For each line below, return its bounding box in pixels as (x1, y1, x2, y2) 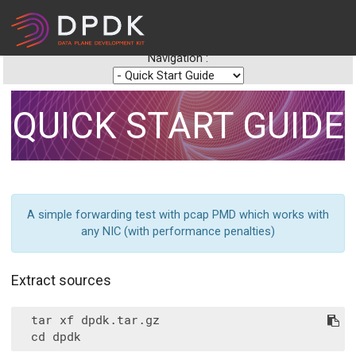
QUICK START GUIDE (12, 104, 344, 147)
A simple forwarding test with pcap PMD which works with (27, 207, 329, 222)
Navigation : (148, 51, 208, 65)
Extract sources (11, 271, 111, 288)
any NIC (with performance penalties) (81, 223, 275, 238)
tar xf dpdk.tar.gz (17, 313, 160, 328)
